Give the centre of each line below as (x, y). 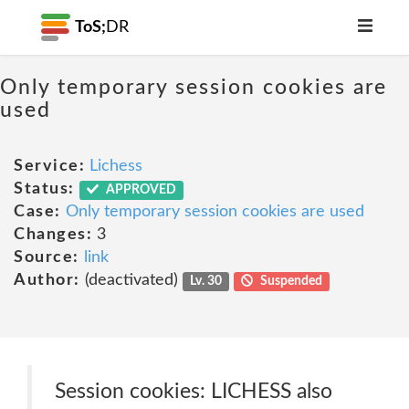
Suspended (290, 281)
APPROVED (140, 190)
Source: (47, 257)
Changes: (53, 235)
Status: (44, 189)
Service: (49, 166)
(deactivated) (131, 280)
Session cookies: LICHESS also (194, 391)
